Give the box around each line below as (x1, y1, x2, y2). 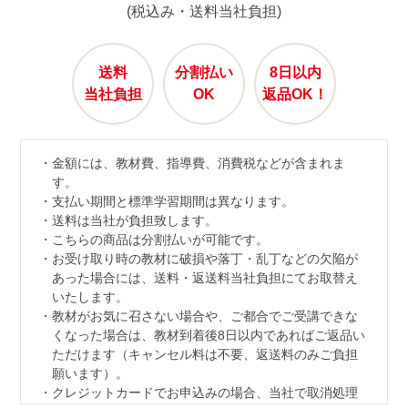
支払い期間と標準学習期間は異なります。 (51, 193, 294, 209)
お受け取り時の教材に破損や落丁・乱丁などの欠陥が (51, 250, 358, 266)
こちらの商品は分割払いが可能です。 (51, 231, 269, 247)
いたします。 (51, 289, 128, 304)
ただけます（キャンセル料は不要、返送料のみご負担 (51, 346, 358, 362)
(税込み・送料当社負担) (127, 4, 281, 20)
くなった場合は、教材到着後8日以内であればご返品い (51, 327, 365, 342)
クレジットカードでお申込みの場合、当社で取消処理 (51, 384, 358, 400)
